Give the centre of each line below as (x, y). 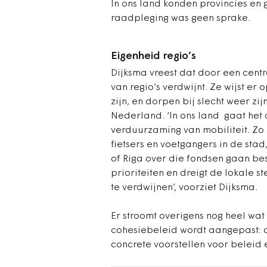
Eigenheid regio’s (153, 57)
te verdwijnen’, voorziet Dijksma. (184, 188)
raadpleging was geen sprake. (181, 19)
